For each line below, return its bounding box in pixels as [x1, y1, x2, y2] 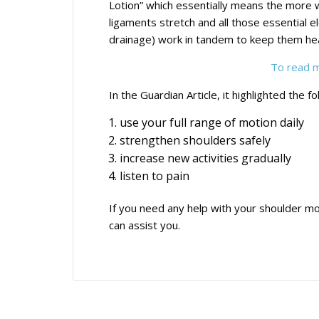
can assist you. [109, 217, 180, 232]
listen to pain [120, 167, 189, 184]
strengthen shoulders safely [120, 132, 271, 148]
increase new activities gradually [120, 150, 291, 166]
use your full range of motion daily [120, 114, 304, 130]
